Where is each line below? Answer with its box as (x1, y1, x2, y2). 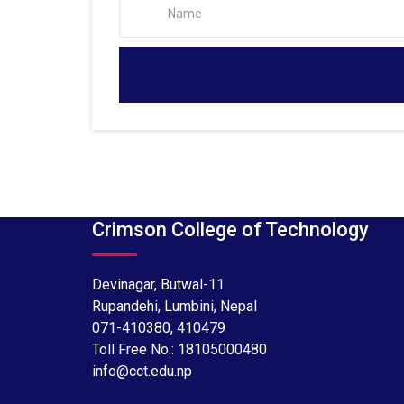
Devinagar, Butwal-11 (92, 276, 225, 294)
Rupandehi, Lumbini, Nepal (92, 298, 257, 316)
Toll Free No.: (92, 341, 178, 359)
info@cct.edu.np (92, 363, 192, 381)
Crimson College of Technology (92, 218, 369, 242)
